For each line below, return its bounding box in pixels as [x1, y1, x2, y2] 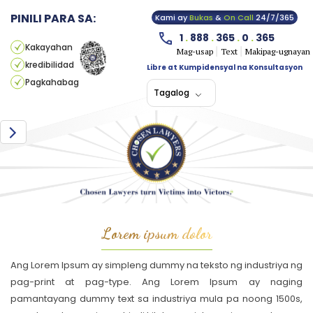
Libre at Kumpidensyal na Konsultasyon [147, 62, 303, 73]
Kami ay [155, 12, 189, 23]
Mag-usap [176, 46, 213, 57]
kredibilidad [25, 58, 74, 71]
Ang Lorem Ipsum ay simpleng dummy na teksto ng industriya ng [10, 259, 303, 272]
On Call [224, 12, 254, 23]
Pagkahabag [25, 75, 79, 88]
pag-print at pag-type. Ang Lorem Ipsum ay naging [10, 275, 303, 289]
